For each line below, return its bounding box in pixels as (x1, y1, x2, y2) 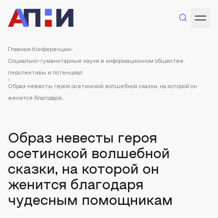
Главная (8, 47, 30, 52)
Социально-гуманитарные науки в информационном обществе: (8, 59, 184, 64)
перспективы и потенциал (8, 71, 83, 75)
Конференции (32, 47, 71, 52)
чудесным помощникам (8, 195, 173, 208)
